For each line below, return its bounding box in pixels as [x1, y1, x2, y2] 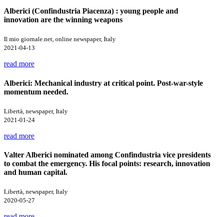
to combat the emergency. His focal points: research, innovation [4, 159, 210, 168]
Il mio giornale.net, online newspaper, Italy [4, 35, 116, 43]
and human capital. [4, 168, 67, 177]
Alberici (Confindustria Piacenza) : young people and [4, 7, 178, 15]
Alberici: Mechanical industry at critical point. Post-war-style [4, 78, 203, 87]
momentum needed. [4, 87, 68, 96]
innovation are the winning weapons [4, 15, 123, 24]
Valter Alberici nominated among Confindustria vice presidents [4, 151, 211, 159]
